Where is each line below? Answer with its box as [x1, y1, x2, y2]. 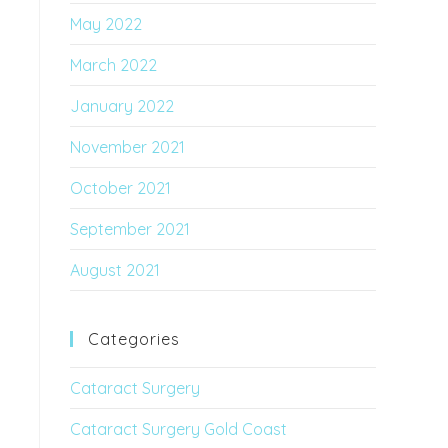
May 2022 [70, 14, 142, 34]
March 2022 [70, 55, 157, 75]
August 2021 [70, 260, 160, 280]
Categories [88, 329, 180, 349]
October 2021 [70, 178, 171, 198]
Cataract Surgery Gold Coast [70, 419, 287, 439]
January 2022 [70, 96, 174, 116]
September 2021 [70, 219, 190, 239]
